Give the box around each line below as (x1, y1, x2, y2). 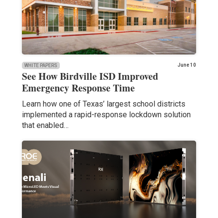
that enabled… (21, 120, 69, 130)
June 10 (178, 62, 197, 68)
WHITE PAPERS (24, 62, 57, 68)
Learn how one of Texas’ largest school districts (21, 99, 185, 109)
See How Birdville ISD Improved (21, 69, 158, 83)
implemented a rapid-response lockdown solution (21, 109, 191, 119)
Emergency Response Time (21, 80, 135, 95)
